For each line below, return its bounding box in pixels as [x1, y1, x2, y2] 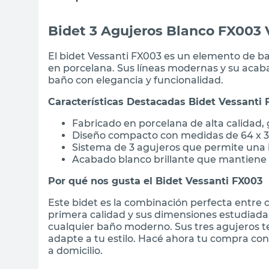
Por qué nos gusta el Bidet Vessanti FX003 [48, 175, 262, 187]
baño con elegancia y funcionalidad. [48, 74, 223, 86]
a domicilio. [48, 244, 103, 256]
